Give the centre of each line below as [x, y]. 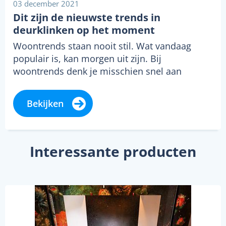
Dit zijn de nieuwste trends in [87, 18]
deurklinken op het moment [84, 30]
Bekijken [45, 104]
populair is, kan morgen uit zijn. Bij [87, 59]
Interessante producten [113, 152]
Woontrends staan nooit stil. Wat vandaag [102, 46]
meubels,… [36, 84]
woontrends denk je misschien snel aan [97, 71]
